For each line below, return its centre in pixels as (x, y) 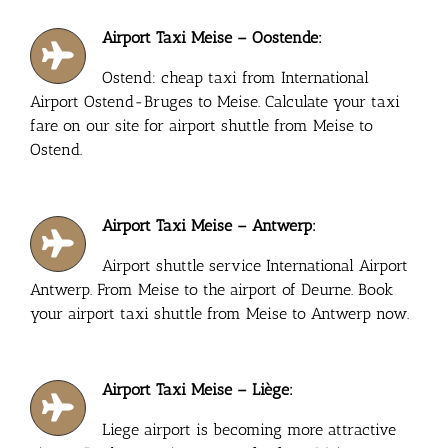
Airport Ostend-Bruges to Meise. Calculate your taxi (214, 101)
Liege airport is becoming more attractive (249, 429)
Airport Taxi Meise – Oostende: (212, 37)
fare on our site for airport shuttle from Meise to (201, 125)
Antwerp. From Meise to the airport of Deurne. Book (211, 289)
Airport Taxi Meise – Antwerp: (209, 225)
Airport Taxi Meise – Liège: (198, 389)
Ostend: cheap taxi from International (236, 77)
